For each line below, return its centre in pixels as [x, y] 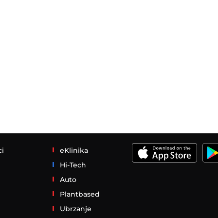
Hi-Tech [73, 165]
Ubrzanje [75, 209]
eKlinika [74, 150]
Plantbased [80, 194]
